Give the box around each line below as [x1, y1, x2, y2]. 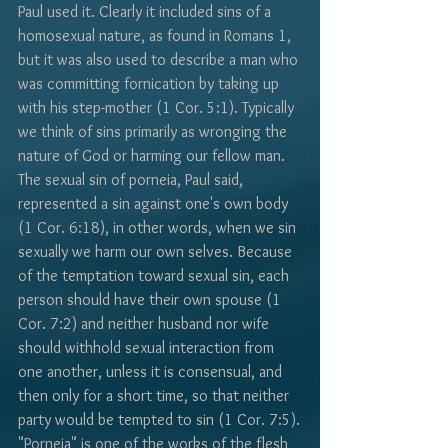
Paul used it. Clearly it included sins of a [18, 2, 275, 22]
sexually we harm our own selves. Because [18, 242, 296, 262]
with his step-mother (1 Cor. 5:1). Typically [18, 98, 298, 118]
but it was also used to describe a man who [18, 50, 302, 70]
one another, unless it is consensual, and [18, 362, 286, 382]
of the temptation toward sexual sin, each [18, 266, 293, 286]
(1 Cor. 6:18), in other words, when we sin [18, 218, 300, 238]
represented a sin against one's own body [18, 194, 292, 214]
